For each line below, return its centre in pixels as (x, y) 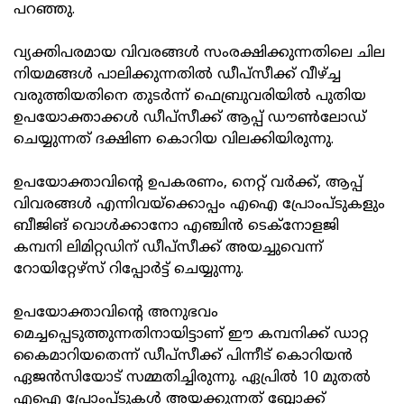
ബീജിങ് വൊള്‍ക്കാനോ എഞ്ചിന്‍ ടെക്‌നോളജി (176, 227)
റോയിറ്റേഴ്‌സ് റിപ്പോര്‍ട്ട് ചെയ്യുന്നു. (129, 270)
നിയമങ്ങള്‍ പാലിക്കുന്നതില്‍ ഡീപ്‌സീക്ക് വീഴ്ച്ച (177, 75)
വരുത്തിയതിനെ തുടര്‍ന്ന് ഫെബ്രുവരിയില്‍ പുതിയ (190, 97)
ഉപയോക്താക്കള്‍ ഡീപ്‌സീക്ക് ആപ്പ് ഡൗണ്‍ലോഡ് (190, 119)
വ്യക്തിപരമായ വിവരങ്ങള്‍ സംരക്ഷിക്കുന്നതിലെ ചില (199, 54)
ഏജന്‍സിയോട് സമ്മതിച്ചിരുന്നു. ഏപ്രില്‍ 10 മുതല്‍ (192, 378)
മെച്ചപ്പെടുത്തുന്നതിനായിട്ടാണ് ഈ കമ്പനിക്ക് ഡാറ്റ (191, 335)
